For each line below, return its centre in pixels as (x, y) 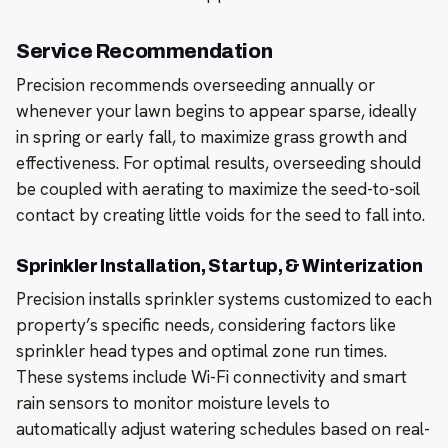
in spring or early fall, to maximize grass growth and (211, 137)
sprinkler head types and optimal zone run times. (201, 351)
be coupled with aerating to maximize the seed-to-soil (218, 189)
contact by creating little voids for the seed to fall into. (220, 215)
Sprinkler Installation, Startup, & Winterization (219, 266)
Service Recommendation (144, 51)
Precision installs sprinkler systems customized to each (224, 299)
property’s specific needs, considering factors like (206, 325)
